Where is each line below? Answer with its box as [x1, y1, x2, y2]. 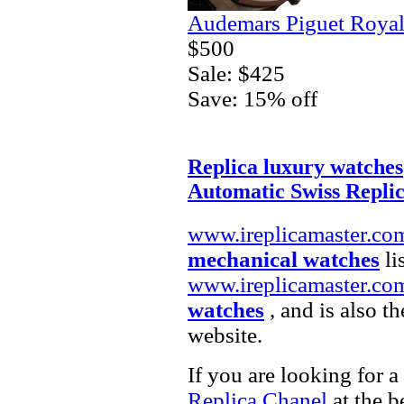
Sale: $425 [188, 60, 285, 86]
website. [188, 322, 262, 347]
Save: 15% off [188, 86, 317, 111]
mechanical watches [188, 246, 380, 271]
